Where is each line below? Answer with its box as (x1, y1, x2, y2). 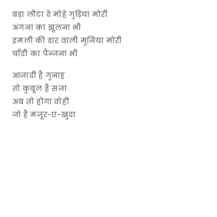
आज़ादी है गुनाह (12, 70, 65, 80)
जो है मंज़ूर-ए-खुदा (12, 109, 76, 120)
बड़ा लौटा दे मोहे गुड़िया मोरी (12, 9, 108, 19)
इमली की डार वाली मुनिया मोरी (12, 35, 122, 46)
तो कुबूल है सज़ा (12, 83, 67, 93)
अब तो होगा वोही (12, 96, 69, 107)
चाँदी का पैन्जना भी (12, 48, 78, 59)
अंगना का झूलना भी (12, 22, 81, 32)
